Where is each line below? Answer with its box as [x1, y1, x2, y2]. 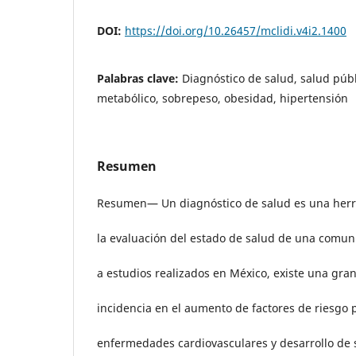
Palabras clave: [97, 70, 182, 86]
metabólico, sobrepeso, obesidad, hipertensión [97, 90, 348, 106]
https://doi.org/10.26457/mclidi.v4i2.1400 [125, 22, 346, 38]
